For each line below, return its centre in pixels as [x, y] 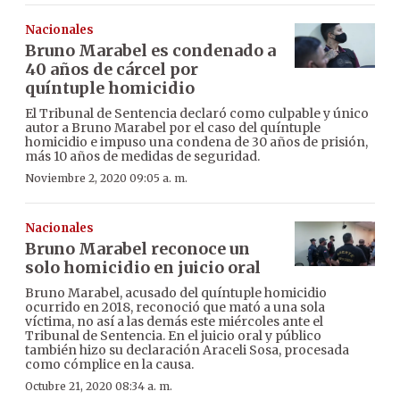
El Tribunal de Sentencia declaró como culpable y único [197, 113]
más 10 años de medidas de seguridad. [142, 156]
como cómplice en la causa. [109, 364]
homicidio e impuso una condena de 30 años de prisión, [196, 142]
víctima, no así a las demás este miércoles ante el [174, 321]
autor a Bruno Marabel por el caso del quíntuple [173, 127]
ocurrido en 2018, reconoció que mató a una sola [175, 307]
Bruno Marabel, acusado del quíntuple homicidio [176, 292]
